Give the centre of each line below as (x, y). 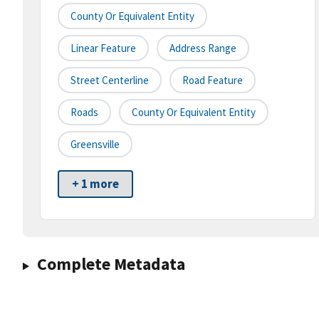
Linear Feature (103, 48)
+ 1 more (95, 184)
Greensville (95, 145)
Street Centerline (110, 80)
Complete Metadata (111, 264)
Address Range (203, 48)
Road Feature (213, 80)
